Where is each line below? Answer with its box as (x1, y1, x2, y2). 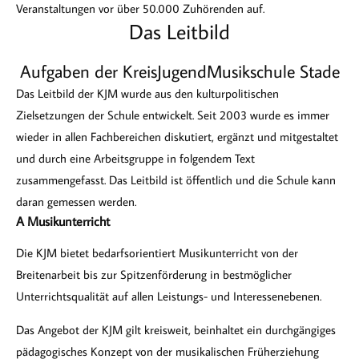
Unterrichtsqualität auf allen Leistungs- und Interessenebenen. (16, 288, 321, 304)
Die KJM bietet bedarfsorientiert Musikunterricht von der (16, 245, 298, 260)
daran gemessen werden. (16, 194, 136, 209)
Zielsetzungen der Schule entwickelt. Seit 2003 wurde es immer (16, 107, 329, 123)
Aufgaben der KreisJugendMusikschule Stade (19, 59, 340, 83)
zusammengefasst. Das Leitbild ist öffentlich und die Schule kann (16, 172, 336, 188)
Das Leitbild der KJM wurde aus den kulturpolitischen (16, 86, 279, 101)
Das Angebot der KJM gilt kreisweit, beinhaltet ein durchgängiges (16, 322, 336, 337)
